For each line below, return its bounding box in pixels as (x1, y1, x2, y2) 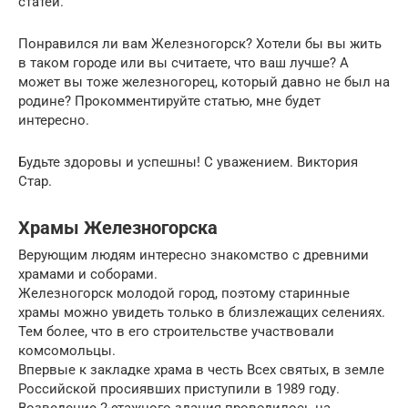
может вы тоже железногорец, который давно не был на (18, 74, 390, 91)
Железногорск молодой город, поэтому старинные (18, 285, 350, 302)
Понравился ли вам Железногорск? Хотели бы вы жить (18, 36, 382, 53)
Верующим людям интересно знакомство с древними (18, 247, 369, 264)
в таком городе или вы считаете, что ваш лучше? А (18, 55, 349, 72)
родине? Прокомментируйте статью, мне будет (18, 93, 321, 110)
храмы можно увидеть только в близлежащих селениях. (18, 304, 385, 321)
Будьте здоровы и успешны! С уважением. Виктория (18, 154, 358, 171)
